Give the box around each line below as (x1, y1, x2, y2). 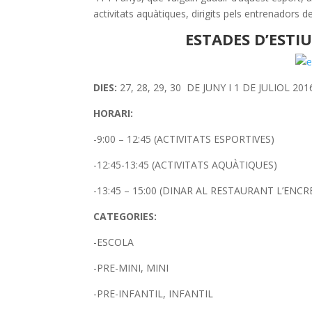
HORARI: (93, 106, 139, 120)
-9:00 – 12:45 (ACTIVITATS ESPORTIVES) (93, 132, 275, 146)
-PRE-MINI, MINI (93, 260, 169, 274)
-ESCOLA (93, 235, 134, 249)
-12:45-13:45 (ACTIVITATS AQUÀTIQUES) (93, 157, 278, 171)
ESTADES (185, 28, 250, 49)
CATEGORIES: (93, 209, 163, 223)
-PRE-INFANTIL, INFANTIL (93, 286, 214, 300)
